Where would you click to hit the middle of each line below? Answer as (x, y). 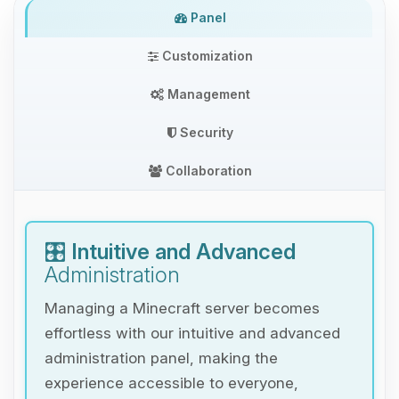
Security (204, 133)
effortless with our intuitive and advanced (192, 334)
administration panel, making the (161, 358)
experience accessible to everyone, (171, 383)
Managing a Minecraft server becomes (182, 309)
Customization (205, 56)
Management (207, 94)
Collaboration (207, 171)
